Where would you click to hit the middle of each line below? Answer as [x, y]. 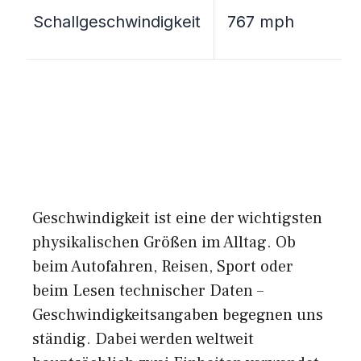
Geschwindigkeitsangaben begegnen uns [178, 315]
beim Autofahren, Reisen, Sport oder [163, 267]
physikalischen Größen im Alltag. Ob [164, 243]
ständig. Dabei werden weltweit [143, 340]
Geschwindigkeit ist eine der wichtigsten [177, 219]
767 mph [261, 22]
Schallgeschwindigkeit [117, 22]
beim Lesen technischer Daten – [148, 291]
